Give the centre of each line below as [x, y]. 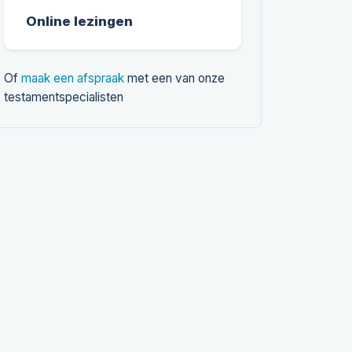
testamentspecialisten [64, 97]
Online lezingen [80, 21]
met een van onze [175, 78]
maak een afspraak [73, 78]
